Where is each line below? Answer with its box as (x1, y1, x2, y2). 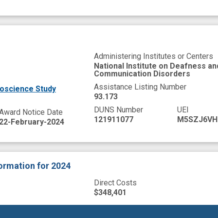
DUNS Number (94, 105, 144, 115)
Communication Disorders (94, 69, 191, 79)
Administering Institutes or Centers (94, 52, 214, 61)
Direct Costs (94, 178, 137, 187)
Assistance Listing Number (94, 82, 187, 92)
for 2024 (37, 160, 71, 171)
